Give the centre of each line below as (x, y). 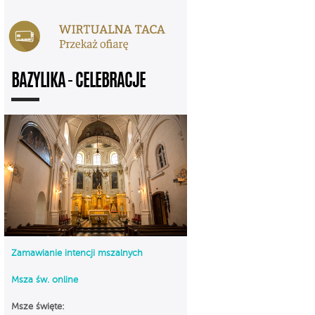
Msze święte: (38, 307)
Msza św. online (45, 280)
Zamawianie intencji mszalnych (77, 253)
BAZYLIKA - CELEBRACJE (78, 82)
